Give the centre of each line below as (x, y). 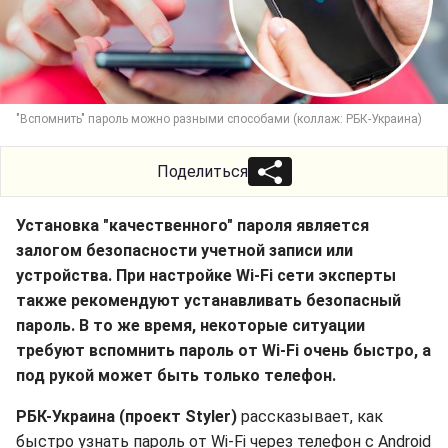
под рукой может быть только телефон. (176, 375)
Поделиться (202, 171)
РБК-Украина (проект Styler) (126, 416)
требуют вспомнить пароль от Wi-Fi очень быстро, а (223, 350)
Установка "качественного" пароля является (192, 225)
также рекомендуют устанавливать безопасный (208, 300)
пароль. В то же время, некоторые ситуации (190, 325)
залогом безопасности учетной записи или (184, 250)
